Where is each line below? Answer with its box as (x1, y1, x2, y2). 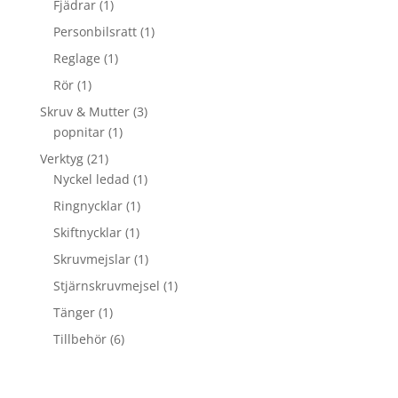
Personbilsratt (52, 22, 137, 40)
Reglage (52, 49, 100, 67)
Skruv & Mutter (39, 102, 130, 120)
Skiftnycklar (52, 223, 122, 241)
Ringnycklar (52, 196, 123, 214)
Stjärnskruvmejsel (52, 276, 160, 294)
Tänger (52, 303, 95, 321)
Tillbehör (52, 330, 107, 347)
